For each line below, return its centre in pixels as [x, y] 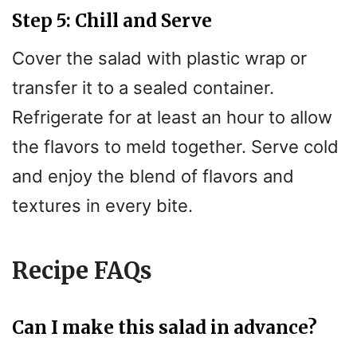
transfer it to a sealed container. [143, 88]
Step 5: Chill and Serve [112, 21]
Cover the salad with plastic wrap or [159, 59]
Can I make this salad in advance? [165, 328]
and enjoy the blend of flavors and [153, 177]
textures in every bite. [102, 206]
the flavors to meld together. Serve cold [175, 147]
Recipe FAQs [82, 271]
